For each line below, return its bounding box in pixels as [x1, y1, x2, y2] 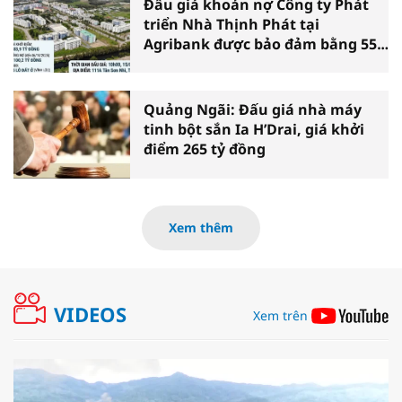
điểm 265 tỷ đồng [144, 139, 266, 160]
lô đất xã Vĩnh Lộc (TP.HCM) [144, 53, 336, 74]
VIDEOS [54, 300, 127, 328]
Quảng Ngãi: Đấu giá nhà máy [144, 100, 362, 120]
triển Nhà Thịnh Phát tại [144, 13, 319, 34]
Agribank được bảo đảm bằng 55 [144, 33, 377, 54]
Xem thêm [169, 218, 233, 236]
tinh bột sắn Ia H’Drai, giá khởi [144, 119, 364, 140]
